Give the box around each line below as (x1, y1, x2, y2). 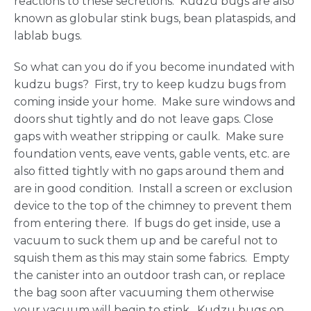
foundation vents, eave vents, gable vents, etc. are (14, 147, 290, 161)
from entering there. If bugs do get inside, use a (14, 217, 280, 230)
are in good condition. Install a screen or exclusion (14, 182, 292, 196)
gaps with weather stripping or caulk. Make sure (14, 130, 284, 144)
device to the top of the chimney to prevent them (14, 199, 292, 213)
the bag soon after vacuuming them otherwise (14, 286, 274, 300)
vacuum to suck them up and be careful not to (14, 234, 278, 248)
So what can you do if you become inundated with (14, 60, 294, 74)
